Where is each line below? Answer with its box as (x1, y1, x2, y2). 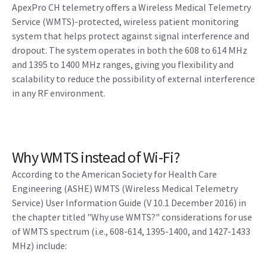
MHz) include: (12, 240, 67, 252)
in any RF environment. (12, 87, 105, 100)
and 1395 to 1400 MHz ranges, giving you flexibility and (12, 58, 234, 71)
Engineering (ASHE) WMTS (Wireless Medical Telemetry (12, 182, 238, 195)
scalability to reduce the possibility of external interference (12, 73, 255, 85)
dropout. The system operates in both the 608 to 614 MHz (12, 44, 247, 57)
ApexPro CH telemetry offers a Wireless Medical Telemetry (12, 1, 251, 14)
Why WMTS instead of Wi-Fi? (12, 147, 180, 167)
